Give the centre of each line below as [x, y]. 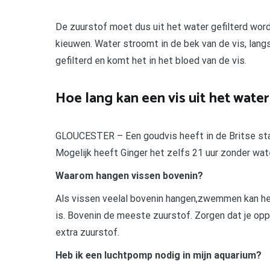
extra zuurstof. [87, 232]
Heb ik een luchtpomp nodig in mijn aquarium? [159, 255]
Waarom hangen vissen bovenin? [129, 175]
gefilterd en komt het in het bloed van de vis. [151, 61]
